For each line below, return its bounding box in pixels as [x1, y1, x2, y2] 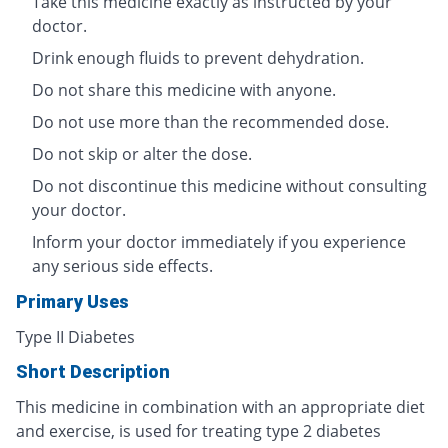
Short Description [16, 360, 170, 382]
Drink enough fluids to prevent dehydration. [32, 46, 364, 69]
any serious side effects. [32, 254, 213, 277]
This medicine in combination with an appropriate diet [16, 395, 425, 418]
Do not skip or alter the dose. [32, 142, 252, 165]
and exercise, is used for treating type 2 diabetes [16, 419, 381, 442]
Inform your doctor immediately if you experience [32, 230, 406, 253]
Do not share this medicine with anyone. [32, 78, 336, 101]
